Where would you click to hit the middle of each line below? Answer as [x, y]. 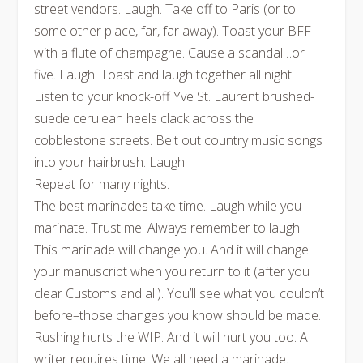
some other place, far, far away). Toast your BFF [173, 31]
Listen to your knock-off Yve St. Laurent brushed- [175, 96]
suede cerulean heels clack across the [144, 118]
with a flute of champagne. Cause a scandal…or [170, 53]
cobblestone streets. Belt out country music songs [179, 140]
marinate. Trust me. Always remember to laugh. [169, 228]
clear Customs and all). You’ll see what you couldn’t [179, 293]
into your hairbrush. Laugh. [111, 162]
